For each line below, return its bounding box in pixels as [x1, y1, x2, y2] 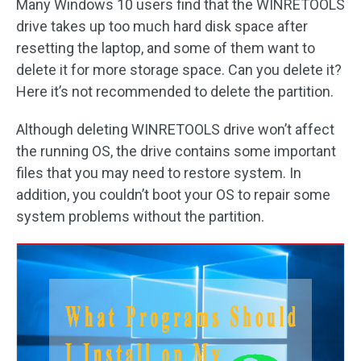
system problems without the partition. [16, 207, 264, 225]
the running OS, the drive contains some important [16, 142, 336, 160]
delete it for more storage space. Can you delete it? [16, 60, 342, 78]
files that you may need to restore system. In [16, 164, 301, 181]
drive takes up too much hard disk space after [16, 17, 308, 35]
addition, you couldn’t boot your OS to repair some [16, 185, 330, 203]
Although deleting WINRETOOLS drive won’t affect [16, 120, 334, 138]
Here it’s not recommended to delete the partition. [16, 82, 334, 100]
